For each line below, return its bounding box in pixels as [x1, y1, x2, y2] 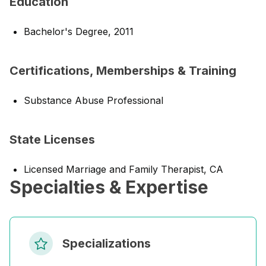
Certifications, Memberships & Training [9, 64, 236, 78]
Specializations [62, 236, 151, 251]
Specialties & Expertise [9, 176, 208, 198]
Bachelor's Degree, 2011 [24, 26, 134, 37]
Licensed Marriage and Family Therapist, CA [24, 163, 223, 175]
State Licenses [9, 132, 95, 147]
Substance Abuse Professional [24, 94, 163, 106]
